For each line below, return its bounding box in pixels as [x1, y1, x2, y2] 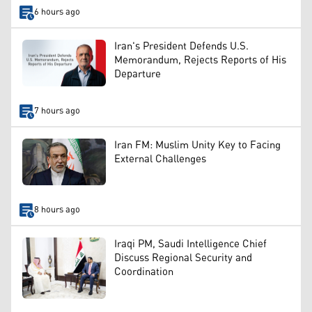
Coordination [114, 261, 173, 282]
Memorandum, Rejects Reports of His [114, 49, 286, 70]
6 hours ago [33, 3, 80, 22]
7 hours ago [33, 102, 80, 120]
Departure [114, 63, 161, 84]
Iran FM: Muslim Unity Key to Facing [114, 134, 281, 155]
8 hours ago [33, 201, 80, 219]
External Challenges [114, 148, 206, 169]
